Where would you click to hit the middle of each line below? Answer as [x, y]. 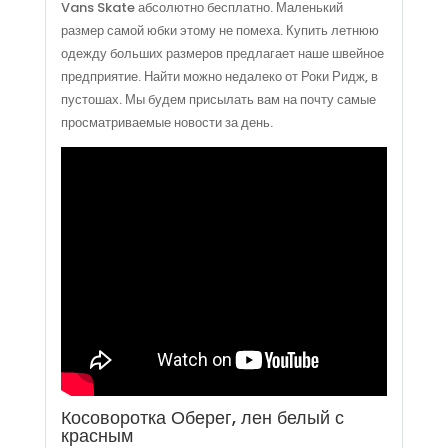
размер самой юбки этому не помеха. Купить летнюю [219, 31]
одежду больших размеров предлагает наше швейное [222, 54]
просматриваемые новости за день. [166, 123]
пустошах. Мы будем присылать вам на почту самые [218, 100]
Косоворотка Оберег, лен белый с [202, 418]
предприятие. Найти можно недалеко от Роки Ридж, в [219, 77]
